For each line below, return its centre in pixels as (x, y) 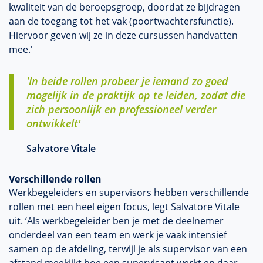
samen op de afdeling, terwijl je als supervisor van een (128, 249)
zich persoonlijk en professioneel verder (121, 109)
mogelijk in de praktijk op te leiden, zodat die (136, 95)
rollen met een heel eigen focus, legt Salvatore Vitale (124, 207)
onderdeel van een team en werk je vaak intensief (118, 235)
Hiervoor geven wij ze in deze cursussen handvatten (123, 35)
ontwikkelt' (53, 123)
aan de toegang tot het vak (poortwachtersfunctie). (121, 21)
